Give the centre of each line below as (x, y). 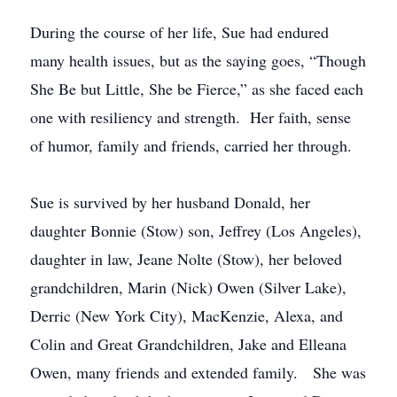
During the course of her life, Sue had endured (179, 32)
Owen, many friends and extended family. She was (198, 372)
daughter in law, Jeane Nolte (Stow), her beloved (186, 259)
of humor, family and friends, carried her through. (191, 145)
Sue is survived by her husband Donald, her (170, 202)
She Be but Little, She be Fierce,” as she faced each (197, 89)
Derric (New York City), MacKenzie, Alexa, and (187, 315)
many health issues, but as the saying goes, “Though (198, 60)
